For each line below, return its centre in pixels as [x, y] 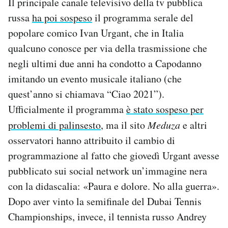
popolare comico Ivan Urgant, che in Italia [96, 33]
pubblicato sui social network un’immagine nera [108, 171]
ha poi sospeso [62, 18]
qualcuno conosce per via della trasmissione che [108, 48]
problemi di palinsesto [54, 125]
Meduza [164, 125]
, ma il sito [124, 125]
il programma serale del [143, 18]
